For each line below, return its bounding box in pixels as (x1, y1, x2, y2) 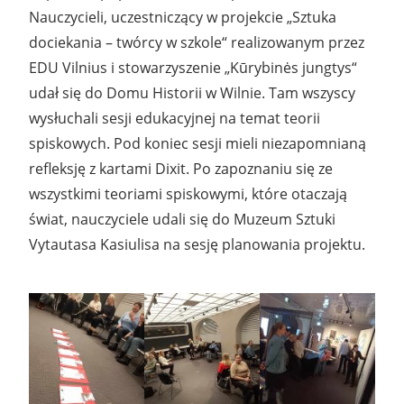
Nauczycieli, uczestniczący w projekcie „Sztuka (29, 6, 336, 27)
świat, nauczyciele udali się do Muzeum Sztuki (29, 208, 335, 229)
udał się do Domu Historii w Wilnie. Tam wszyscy (29, 82, 355, 103)
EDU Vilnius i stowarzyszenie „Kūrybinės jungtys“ (29, 57, 357, 78)
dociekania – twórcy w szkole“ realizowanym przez (29, 32, 364, 52)
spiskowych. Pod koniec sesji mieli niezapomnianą (29, 133, 366, 153)
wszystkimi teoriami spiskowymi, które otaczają (29, 183, 347, 204)
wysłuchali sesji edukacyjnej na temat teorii (29, 107, 320, 128)
